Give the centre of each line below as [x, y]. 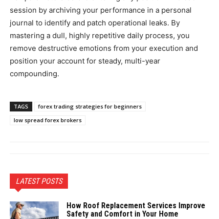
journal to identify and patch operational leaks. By [95, 22]
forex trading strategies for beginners [90, 106]
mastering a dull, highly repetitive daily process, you [100, 35]
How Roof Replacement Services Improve [136, 205]
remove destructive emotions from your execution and [104, 48]
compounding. [34, 73]
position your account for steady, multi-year [85, 61]
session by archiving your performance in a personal [101, 10]
